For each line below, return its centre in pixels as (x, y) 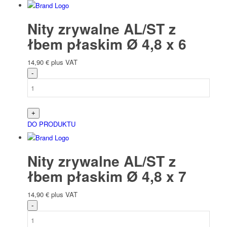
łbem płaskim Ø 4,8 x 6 (107, 44)
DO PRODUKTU (51, 124)
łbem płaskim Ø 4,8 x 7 (107, 176)
